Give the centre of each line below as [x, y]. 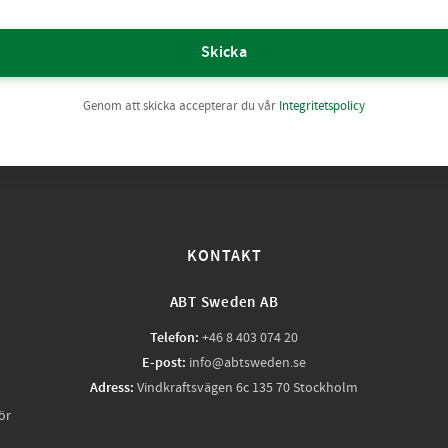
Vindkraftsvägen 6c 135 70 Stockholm [246, 388]
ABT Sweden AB [224, 303]
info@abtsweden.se [247, 363]
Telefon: [174, 338]
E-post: [164, 363]
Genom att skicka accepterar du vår [181, 106]
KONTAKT [224, 257]
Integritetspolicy [322, 106]
